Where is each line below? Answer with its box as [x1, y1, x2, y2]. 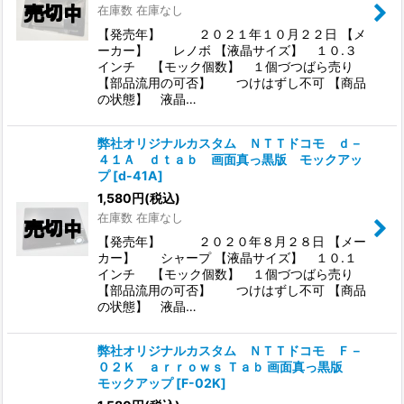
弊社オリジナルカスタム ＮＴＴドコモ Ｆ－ [97, 342, 363, 358]
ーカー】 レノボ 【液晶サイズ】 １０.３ [97, 41, 357, 58]
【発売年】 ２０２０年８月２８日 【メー [97, 233, 366, 249]
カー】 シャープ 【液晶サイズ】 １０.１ [97, 249, 357, 265]
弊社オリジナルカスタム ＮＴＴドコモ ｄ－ [97, 134, 363, 151]
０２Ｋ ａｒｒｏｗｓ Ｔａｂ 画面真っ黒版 [97, 358, 355, 374]
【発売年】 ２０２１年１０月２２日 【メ [97, 25, 366, 41]
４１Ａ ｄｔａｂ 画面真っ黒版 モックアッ [97, 151, 363, 167]
